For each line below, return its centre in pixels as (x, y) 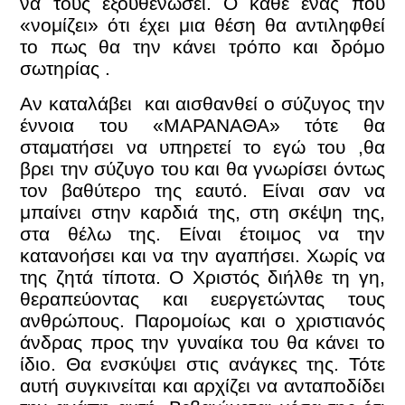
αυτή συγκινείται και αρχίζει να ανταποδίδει (202, 385)
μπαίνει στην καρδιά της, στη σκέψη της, (202, 212)
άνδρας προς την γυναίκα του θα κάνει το (202, 342)
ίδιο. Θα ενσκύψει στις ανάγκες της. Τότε (202, 363)
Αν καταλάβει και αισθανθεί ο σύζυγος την (202, 103)
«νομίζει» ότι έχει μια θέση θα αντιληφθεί (202, 25)
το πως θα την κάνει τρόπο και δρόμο (202, 47)
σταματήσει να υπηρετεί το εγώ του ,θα (202, 146)
